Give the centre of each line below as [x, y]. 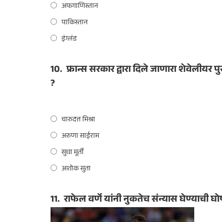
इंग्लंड [69, 40]
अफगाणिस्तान [80, 7]
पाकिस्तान [75, 23]
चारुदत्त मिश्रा [78, 120]
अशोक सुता [76, 169]
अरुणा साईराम [80, 137]
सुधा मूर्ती [73, 153]
